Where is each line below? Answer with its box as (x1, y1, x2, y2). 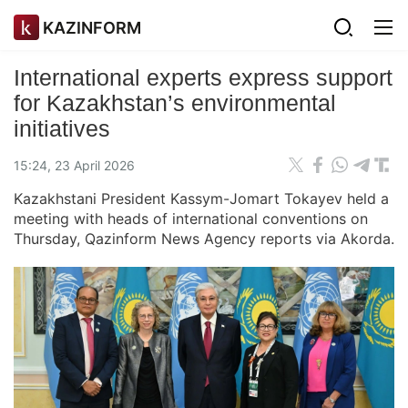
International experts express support (14, 65, 393, 90)
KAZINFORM (43, 17, 141, 37)
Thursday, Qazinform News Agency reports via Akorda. (14, 229, 394, 248)
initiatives (14, 116, 110, 141)
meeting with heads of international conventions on (14, 209, 368, 228)
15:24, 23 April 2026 (14, 157, 135, 173)
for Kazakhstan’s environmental (14, 90, 336, 116)
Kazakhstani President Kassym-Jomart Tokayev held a (14, 189, 389, 208)
